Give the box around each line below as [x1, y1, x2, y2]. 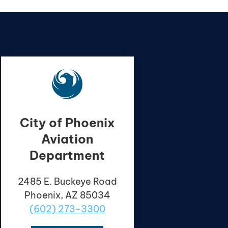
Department [30, 148, 105, 163]
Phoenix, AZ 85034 [24, 189, 110, 202]
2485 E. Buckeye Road [17, 176, 117, 188]
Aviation [41, 131, 94, 147]
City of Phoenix [19, 115, 115, 131]
